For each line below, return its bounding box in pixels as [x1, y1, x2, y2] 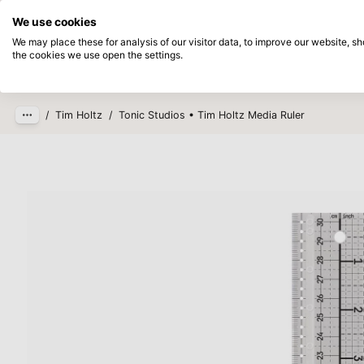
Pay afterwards [273, 7, 350, 21]
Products [130, 57, 191, 76]
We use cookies [12, 15, 97, 28]
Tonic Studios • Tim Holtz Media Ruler [119, 109, 305, 121]
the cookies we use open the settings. [12, 49, 183, 61]
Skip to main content [25, 28, 158, 45]
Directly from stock [144, 7, 240, 21]
